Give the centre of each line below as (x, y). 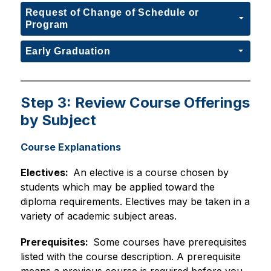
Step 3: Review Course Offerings (135, 103)
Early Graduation (68, 51)
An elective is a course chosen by (151, 172)
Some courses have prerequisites (170, 242)
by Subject (58, 120)
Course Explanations (70, 147)
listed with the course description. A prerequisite (130, 256)
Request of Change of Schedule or (112, 12)
